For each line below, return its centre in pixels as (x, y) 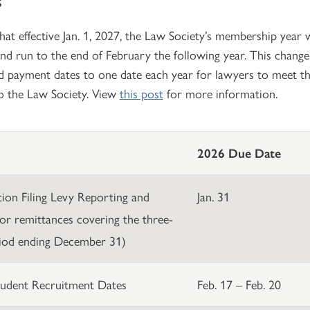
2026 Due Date (239, 152)
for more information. (220, 93)
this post (141, 93)
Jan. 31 (213, 196)
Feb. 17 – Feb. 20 (239, 284)
